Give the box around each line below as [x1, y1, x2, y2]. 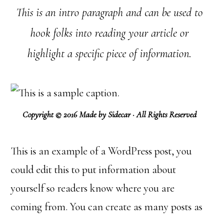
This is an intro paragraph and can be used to [16, 5, 203, 20]
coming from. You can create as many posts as [11, 200, 203, 213]
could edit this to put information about [11, 163, 176, 176]
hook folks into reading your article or [30, 26, 189, 40]
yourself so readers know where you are [11, 182, 175, 195]
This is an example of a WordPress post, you [11, 145, 192, 157]
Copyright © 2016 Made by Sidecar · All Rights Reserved [22, 109, 197, 120]
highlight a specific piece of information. [27, 46, 192, 61]
